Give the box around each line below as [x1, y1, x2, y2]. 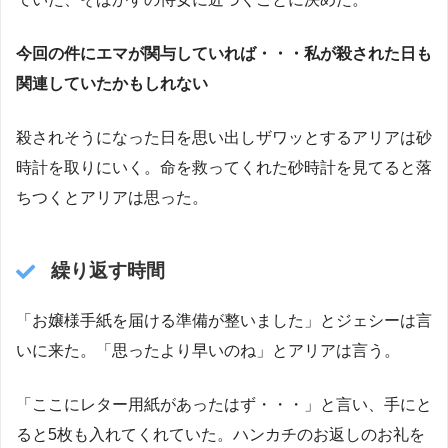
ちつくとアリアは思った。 [16, 188, 208, 206]
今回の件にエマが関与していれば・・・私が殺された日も [16, 44, 432, 62]
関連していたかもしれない [16, 74, 208, 92]
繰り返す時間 [50, 260, 165, 282]
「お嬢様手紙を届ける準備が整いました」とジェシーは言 [16, 311, 432, 329]
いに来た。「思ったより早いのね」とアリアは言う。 [16, 341, 400, 359]
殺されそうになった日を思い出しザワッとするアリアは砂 [16, 128, 432, 146]
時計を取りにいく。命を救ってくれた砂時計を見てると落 [16, 158, 432, 176]
